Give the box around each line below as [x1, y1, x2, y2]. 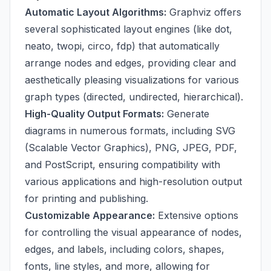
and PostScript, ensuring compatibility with [25, 158, 220, 171]
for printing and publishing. [25, 192, 148, 204]
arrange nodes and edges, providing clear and [25, 57, 236, 69]
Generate [164, 108, 209, 120]
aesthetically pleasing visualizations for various [25, 74, 239, 86]
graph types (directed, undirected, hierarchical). [25, 91, 243, 103]
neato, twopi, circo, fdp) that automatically [25, 40, 220, 52]
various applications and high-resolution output [25, 175, 242, 188]
